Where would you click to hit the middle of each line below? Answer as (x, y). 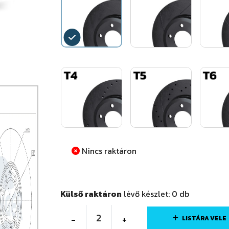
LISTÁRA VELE (204, 218)
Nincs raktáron (108, 151)
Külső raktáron (91, 194)
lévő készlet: (147, 194)
